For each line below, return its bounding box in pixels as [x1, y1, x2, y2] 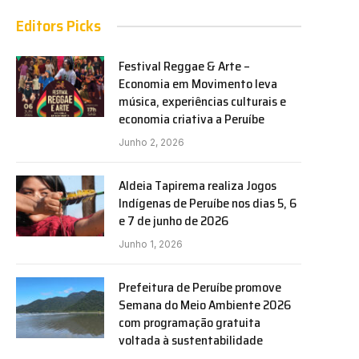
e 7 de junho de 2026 [119, 211, 228, 232]
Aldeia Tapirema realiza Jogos [119, 175, 276, 196]
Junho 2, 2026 [119, 136, 184, 149]
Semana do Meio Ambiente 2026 [119, 295, 291, 316]
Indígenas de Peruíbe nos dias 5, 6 [119, 193, 296, 214]
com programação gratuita [119, 313, 260, 333]
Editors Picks [16, 13, 101, 39]
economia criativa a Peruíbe [119, 109, 264, 130]
